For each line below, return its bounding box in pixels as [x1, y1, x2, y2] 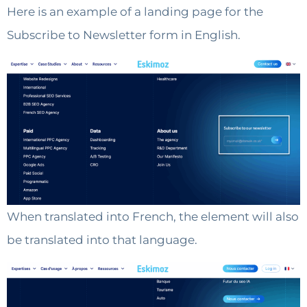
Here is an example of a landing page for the [7, 5, 263, 19]
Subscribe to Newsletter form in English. [7, 28, 241, 42]
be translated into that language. [7, 233, 197, 247]
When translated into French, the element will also [7, 210, 299, 224]
